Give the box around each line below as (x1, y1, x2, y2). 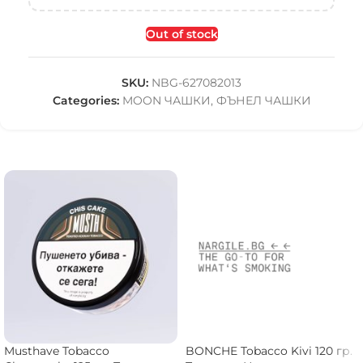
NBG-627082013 (152, 75, 241, 90)
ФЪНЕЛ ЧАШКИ (216, 93, 311, 108)
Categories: (52, 93, 119, 108)
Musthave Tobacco (4, 344, 109, 358)
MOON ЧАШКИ (122, 93, 211, 108)
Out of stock (145, 27, 218, 41)
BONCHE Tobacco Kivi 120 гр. (186, 344, 352, 358)
